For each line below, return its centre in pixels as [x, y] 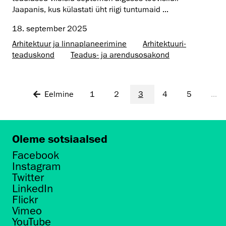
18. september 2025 [50, 29]
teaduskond [33, 55]
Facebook [36, 155]
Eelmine [59, 94]
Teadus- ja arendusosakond [120, 55]
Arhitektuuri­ [164, 44]
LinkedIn [33, 189]
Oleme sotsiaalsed [60, 139]
